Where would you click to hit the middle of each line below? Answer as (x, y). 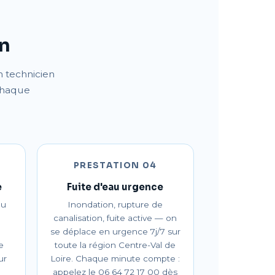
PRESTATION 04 (115, 165)
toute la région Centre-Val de (115, 245)
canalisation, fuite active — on (115, 218)
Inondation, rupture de (115, 204)
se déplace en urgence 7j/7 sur (115, 231)
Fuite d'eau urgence (115, 187)
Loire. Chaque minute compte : (115, 258)
